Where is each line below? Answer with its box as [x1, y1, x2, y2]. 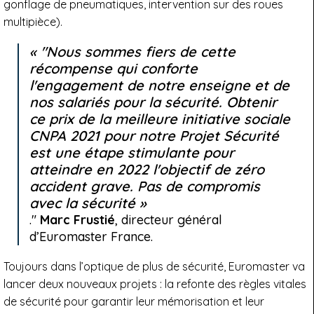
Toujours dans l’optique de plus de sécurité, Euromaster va [4, 259, 305, 273]
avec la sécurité [29, 193, 135, 212]
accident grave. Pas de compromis [29, 177, 260, 195]
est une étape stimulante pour [29, 143, 234, 161]
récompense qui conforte [29, 59, 198, 77]
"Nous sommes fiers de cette [41, 42, 235, 60]
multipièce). [4, 14, 62, 29]
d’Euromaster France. [29, 228, 153, 245]
